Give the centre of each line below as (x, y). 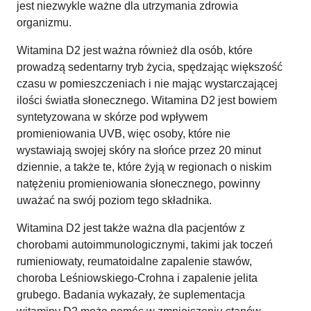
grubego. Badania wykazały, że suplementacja (131, 294)
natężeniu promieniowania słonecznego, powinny (138, 183)
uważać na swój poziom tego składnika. (114, 200)
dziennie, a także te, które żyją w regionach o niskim (144, 167)
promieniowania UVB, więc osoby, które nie (124, 133)
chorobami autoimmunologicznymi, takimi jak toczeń (145, 244)
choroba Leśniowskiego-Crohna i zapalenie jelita (137, 278)
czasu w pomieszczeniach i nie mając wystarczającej (147, 83)
